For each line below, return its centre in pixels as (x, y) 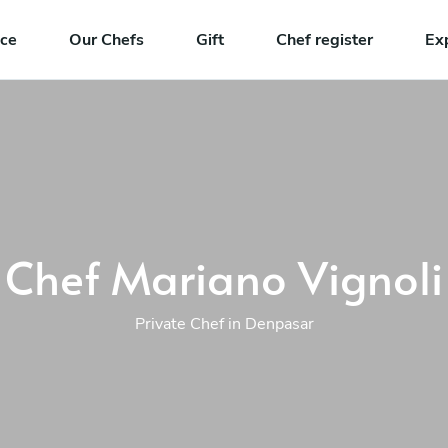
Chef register (324, 39)
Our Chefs (106, 39)
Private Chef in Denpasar (224, 323)
